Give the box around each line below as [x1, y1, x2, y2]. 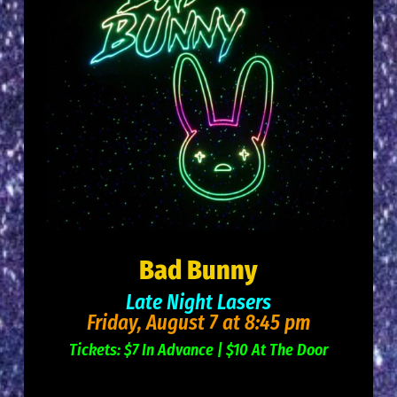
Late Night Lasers [126, 290, 271, 315]
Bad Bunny [139, 254, 258, 287]
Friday [87, 310, 137, 336]
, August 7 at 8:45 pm [137, 310, 310, 336]
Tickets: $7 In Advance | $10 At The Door [69, 340, 328, 361]
